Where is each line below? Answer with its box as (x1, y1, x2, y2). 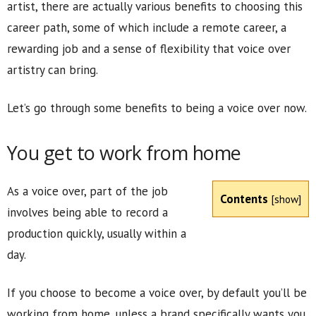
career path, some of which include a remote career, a (7, 20, 286, 35)
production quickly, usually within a (7, 226, 186, 241)
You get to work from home (7, 140, 241, 166)
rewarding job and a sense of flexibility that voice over (7, 41, 291, 56)
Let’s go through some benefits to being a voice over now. (7, 100, 307, 116)
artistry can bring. (7, 62, 98, 78)
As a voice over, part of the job (7, 183, 168, 199)
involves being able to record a (7, 205, 168, 220)
